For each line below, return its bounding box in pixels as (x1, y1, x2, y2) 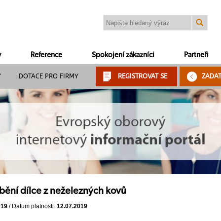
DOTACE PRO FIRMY (19, 73, 78, 80)
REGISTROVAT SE (118, 73, 167, 80)
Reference (31, 51, 62, 59)
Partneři (184, 51, 209, 59)
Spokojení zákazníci (92, 51, 154, 59)
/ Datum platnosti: (7, 203, 57, 210)
